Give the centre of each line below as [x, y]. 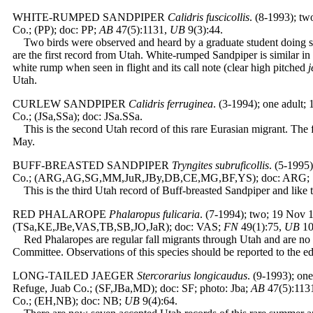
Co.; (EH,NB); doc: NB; [68, 301]
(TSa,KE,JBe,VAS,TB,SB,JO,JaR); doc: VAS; [118, 227]
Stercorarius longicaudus [192, 276]
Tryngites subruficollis [220, 165]
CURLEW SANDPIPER [69, 104]
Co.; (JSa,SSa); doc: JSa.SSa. [78, 116]
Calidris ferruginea [171, 104]
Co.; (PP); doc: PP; [56, 30]
